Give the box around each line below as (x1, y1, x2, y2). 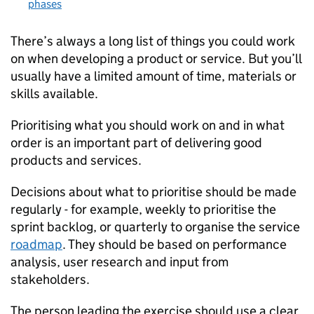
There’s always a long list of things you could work (11, 33, 295, 49)
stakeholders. (11, 271, 90, 287)
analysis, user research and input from (11, 254, 228, 270)
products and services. (11, 152, 142, 168)
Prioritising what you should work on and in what (11, 117, 285, 133)
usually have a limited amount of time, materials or (11, 68, 296, 84)
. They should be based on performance (62, 236, 287, 252)
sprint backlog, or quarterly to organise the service (11, 219, 300, 235)
